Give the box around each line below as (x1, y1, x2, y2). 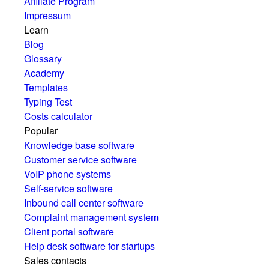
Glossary (24, 52, 62, 66)
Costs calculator (24, 109, 92, 124)
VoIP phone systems (24, 167, 111, 181)
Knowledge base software (24, 138, 134, 153)
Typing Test (24, 95, 72, 109)
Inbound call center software (24, 196, 144, 210)
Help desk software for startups (24, 239, 155, 253)
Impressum (24, 8, 71, 23)
